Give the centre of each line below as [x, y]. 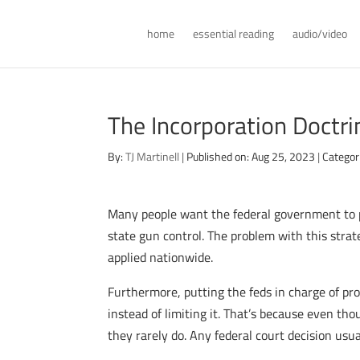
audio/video [319, 33]
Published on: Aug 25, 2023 [251, 156]
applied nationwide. [161, 257]
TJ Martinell [153, 156]
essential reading [233, 33]
